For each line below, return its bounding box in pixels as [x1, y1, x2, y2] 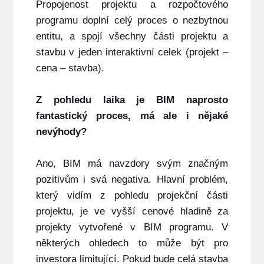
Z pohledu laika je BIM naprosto [35, 94, 229, 106]
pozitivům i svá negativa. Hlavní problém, [35, 174, 229, 186]
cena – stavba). [35, 62, 104, 74]
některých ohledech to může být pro [35, 237, 229, 249]
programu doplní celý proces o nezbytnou [35, 15, 229, 27]
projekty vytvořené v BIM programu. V [35, 222, 229, 233]
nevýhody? [35, 126, 87, 138]
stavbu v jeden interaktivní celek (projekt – [35, 47, 229, 58]
